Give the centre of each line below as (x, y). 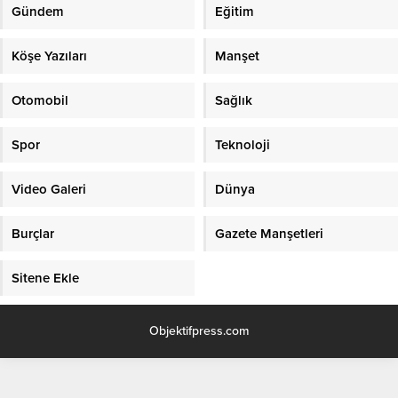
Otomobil (40, 100)
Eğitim (235, 11)
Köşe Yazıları (49, 56)
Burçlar (33, 233)
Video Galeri (49, 189)
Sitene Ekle (45, 278)
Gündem (38, 11)
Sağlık (234, 100)
